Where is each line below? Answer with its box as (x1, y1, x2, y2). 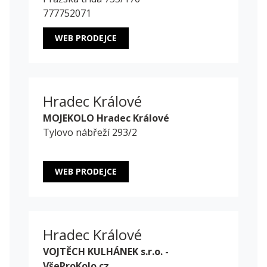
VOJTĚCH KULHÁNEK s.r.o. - (43, 245, 169, 259)
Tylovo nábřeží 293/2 (43, 126, 137, 139)
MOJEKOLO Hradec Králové (43, 111, 169, 125)
